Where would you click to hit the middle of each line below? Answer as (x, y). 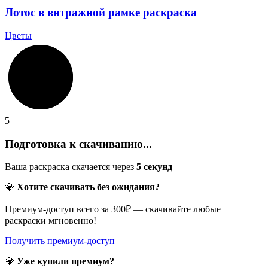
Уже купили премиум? (66, 261)
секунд (157, 167)
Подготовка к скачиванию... (78, 144)
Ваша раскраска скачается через (71, 167)
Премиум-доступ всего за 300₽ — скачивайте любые (113, 209)
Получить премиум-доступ (60, 241)
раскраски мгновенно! (51, 221)
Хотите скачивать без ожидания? (88, 187)
